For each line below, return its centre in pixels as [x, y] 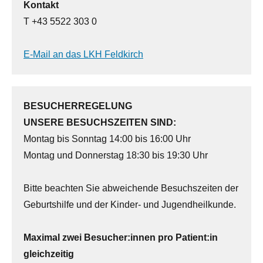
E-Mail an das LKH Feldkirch [83, 55]
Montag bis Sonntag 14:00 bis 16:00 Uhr [107, 139]
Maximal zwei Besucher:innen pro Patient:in [121, 238]
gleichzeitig [50, 254]
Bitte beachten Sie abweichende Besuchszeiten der [131, 188]
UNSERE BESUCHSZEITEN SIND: [100, 123]
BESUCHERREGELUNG [78, 106]
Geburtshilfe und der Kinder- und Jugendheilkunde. [131, 205]
